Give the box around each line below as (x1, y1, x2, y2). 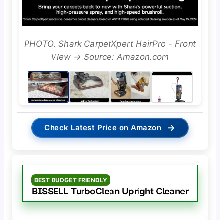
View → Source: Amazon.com (51, 52, 169, 62)
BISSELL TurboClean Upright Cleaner (32, 186, 188, 197)
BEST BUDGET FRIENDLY (34, 176, 108, 184)
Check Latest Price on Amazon (44, 123, 162, 133)
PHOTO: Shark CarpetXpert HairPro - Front (24, 39, 196, 49)
